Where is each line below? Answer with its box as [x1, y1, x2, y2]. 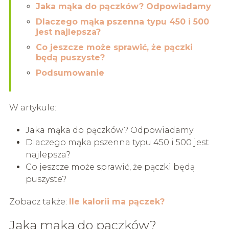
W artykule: [9, 102, 56, 112]
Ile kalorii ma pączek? [68, 196, 165, 207]
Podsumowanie [35, 67, 104, 78]
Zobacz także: [9, 196, 69, 207]
